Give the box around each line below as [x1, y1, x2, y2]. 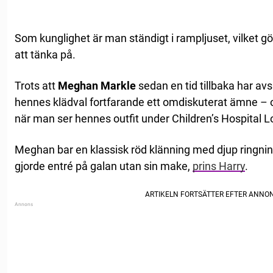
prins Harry [193, 160, 245, 173]
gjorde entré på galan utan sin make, [15, 160, 193, 173]
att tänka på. [15, 48, 76, 62]
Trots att [15, 79, 58, 93]
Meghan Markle [58, 79, 136, 93]
